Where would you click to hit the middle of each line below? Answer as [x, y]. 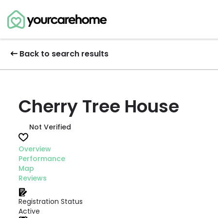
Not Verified [50, 127]
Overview [35, 149]
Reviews [33, 178]
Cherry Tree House [99, 106]
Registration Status [51, 201]
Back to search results [64, 54]
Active [29, 211]
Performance [42, 159]
